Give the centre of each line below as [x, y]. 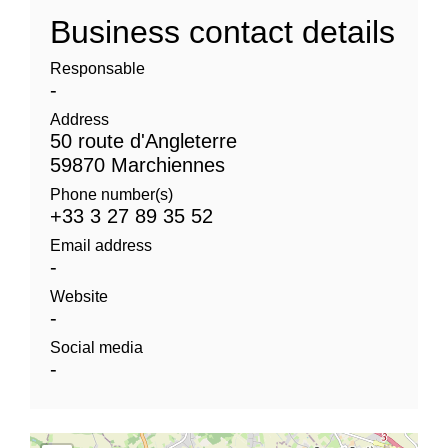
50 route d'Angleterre [143, 140]
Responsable [97, 68]
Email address [101, 245]
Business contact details [222, 31]
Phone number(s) [111, 194]
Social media [96, 347]
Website [79, 296]
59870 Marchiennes [137, 164]
